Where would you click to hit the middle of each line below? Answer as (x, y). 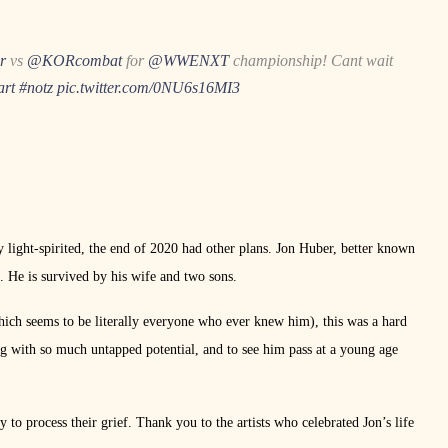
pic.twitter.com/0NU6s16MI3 (148, 87)
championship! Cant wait (311, 60)
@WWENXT (188, 60)
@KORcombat (74, 60)
